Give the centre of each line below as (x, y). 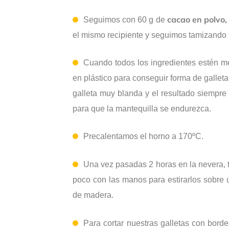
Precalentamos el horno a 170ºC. (143, 136)
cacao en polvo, (197, 20)
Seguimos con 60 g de (125, 20)
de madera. (93, 195)
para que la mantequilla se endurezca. (142, 109)
